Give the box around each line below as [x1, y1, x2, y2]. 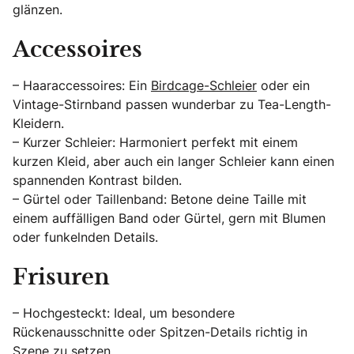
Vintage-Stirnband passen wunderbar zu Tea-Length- [13, 96, 331, 114]
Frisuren [13, 268, 110, 289]
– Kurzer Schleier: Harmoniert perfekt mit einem [13, 134, 298, 152]
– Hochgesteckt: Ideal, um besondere [13, 304, 235, 322]
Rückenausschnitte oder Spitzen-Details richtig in [13, 323, 307, 341]
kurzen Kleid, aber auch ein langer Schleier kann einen [13, 153, 334, 171]
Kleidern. [13, 115, 64, 133]
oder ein [257, 77, 310, 95]
